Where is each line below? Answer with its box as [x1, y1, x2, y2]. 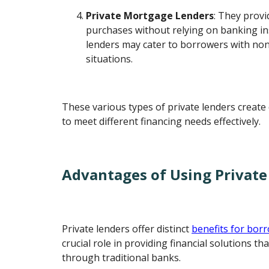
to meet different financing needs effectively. [62, 114, 261, 128]
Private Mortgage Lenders [86, 8, 214, 22]
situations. [86, 52, 133, 65]
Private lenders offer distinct [62, 222, 192, 236]
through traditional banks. [62, 251, 181, 265]
